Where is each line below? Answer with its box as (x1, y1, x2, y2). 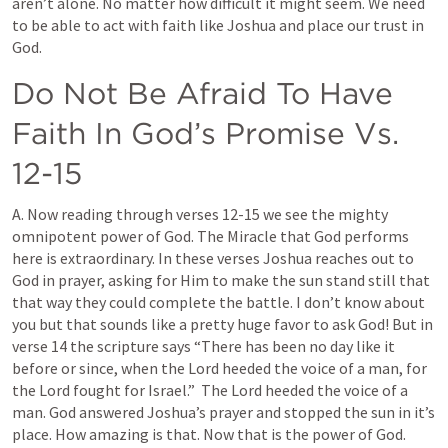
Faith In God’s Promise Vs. (12, 115, 399, 151)
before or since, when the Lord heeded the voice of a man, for (12, 358, 427, 378)
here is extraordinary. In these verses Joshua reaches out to (12, 248, 414, 268)
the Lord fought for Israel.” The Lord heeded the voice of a (12, 380, 408, 400)
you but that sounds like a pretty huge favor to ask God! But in (12, 314, 433, 334)
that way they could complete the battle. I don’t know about (12, 292, 425, 312)
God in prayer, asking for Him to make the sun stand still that (12, 270, 430, 290)
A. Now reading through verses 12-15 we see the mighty (12, 204, 388, 224)
